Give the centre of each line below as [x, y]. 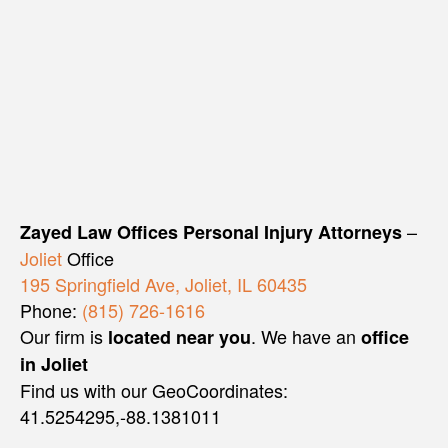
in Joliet [54, 364]
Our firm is [64, 336]
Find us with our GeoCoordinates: [154, 390]
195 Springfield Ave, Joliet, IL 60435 [163, 284]
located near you [179, 337]
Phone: [51, 310]
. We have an [306, 336]
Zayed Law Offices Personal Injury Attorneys [211, 232]
